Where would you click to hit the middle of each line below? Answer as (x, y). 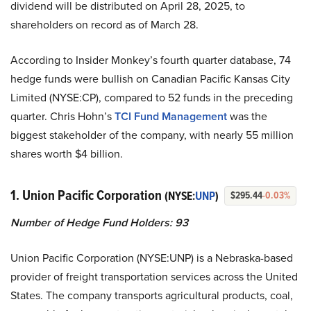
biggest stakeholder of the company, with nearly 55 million (152, 134)
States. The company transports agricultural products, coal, (152, 295)
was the (247, 116)
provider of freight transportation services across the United (154, 276)
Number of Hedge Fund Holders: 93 (99, 222)
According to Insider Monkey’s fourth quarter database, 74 (151, 59)
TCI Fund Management (171, 116)
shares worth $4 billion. (67, 153)
